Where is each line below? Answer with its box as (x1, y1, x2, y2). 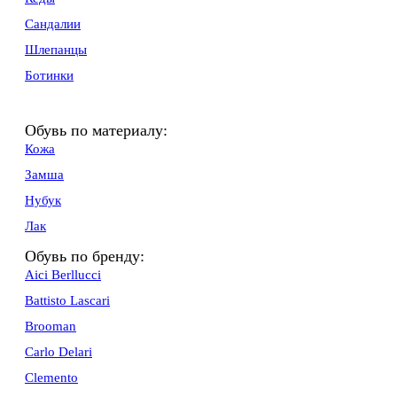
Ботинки (25, 67, 74, 82)
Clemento (25, 370, 78, 385)
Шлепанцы (25, 42, 87, 57)
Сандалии (25, 16, 81, 31)
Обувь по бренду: (25, 246, 144, 265)
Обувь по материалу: (25, 121, 167, 139)
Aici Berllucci (25, 267, 101, 282)
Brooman (25, 318, 76, 333)
